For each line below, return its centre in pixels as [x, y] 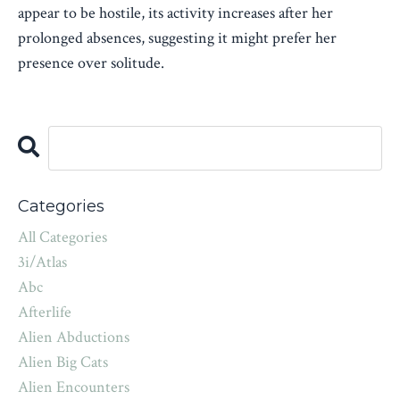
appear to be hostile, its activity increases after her [175, 13]
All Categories [62, 237]
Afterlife [45, 312]
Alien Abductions [74, 337]
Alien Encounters [74, 387]
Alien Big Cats [63, 362]
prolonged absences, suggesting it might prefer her [177, 38]
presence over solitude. [91, 63]
